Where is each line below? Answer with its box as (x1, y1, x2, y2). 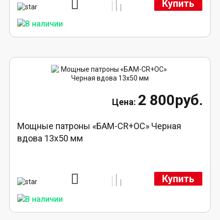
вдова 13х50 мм (17, 133, 83, 144)
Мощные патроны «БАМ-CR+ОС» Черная (17, 121, 182, 132)
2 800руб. (137, 91, 203, 109)
